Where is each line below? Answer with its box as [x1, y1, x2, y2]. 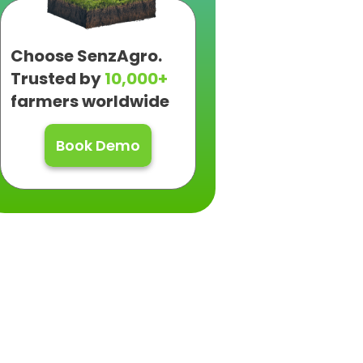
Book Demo [56, 135, 140, 156]
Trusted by [11, 67, 105, 90]
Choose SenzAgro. [11, 45, 162, 67]
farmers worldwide [11, 90, 169, 113]
